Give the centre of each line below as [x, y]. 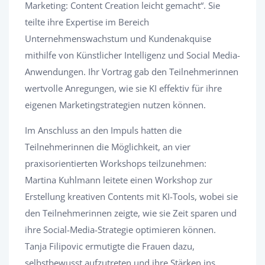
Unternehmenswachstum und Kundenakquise [118, 38]
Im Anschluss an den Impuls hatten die [103, 130]
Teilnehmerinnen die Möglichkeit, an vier [108, 146]
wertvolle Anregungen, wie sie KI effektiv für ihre [123, 88]
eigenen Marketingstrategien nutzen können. [115, 104]
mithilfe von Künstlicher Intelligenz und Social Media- [132, 55]
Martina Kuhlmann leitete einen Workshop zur [119, 180]
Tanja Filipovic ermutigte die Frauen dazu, [110, 246]
